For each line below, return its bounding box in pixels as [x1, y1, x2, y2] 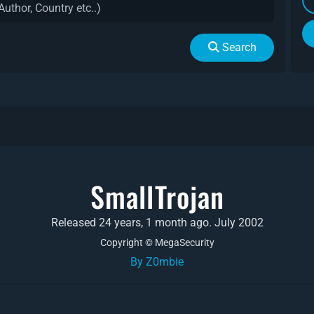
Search [221, 41, 257, 55]
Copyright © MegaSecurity [100, 237, 214, 249]
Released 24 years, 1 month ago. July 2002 [50, 216, 264, 230]
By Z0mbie [130, 255, 184, 269]
